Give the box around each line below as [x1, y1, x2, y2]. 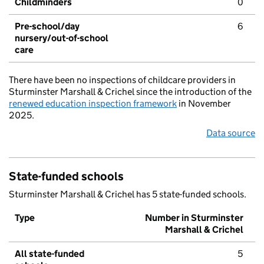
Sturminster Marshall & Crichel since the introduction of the [9, 86, 252, 98]
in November [177, 98, 231, 110]
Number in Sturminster [145, 212, 243, 224]
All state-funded [15, 248, 84, 260]
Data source [206, 127, 255, 139]
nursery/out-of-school [15, 32, 108, 44]
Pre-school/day [15, 21, 80, 32]
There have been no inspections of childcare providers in [9, 74, 236, 86]
